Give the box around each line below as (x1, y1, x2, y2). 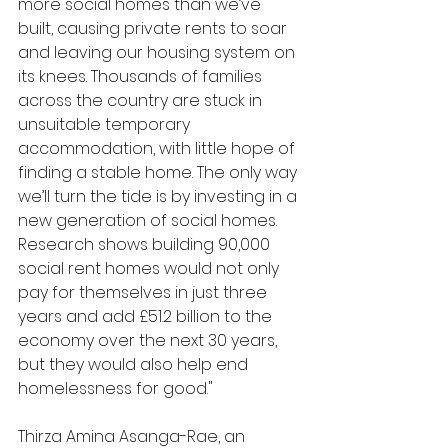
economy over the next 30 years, (18, 328, 281, 352)
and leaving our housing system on (18, 40, 299, 64)
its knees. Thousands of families (18, 64, 266, 88)
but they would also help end (18, 352, 252, 376)
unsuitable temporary (18, 112, 194, 136)
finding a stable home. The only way (18, 160, 301, 184)
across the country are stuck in (18, 88, 266, 112)
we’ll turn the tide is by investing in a (18, 184, 301, 208)
